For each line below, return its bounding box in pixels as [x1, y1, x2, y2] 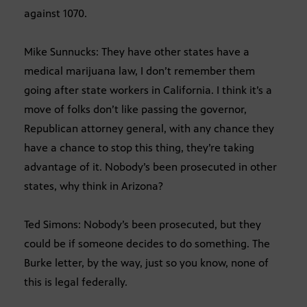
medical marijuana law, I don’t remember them [24, 64, 255, 77]
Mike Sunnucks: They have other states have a [24, 45, 249, 58]
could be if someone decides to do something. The [24, 236, 270, 250]
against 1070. [24, 6, 87, 20]
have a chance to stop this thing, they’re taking [24, 140, 254, 154]
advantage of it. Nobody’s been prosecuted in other [24, 160, 277, 173]
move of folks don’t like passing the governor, [24, 102, 247, 116]
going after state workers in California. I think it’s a [24, 83, 272, 97]
